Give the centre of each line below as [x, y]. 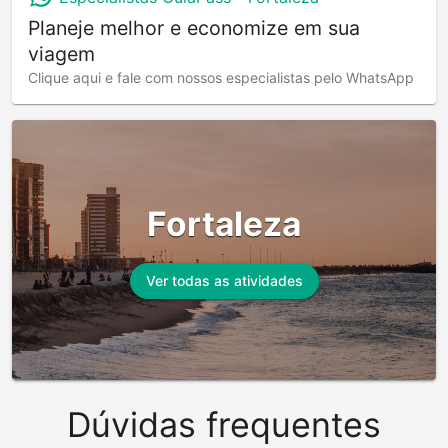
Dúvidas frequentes [224, 424]
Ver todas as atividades [224, 281]
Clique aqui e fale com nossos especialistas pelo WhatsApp [221, 77]
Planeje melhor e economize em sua [194, 27]
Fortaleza [224, 224]
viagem [61, 53]
